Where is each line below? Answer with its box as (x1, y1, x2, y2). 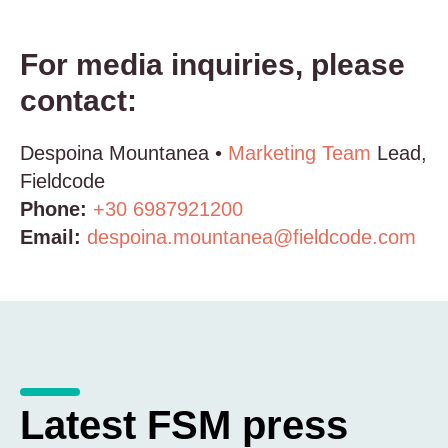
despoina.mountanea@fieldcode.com (87, 226, 416, 248)
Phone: (20, 198, 87, 220)
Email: (20, 226, 81, 248)
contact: (20, 84, 137, 117)
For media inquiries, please (20, 48, 405, 81)
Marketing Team (228, 142, 371, 164)
